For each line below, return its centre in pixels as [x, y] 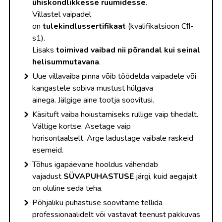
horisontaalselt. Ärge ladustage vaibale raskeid [113, 138]
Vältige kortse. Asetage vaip [82, 126]
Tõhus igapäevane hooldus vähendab [95, 164]
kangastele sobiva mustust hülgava [93, 88]
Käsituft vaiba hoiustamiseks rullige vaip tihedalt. [115, 114]
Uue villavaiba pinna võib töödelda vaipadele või [114, 76]
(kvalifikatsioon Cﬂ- [160, 26]
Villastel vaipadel [62, 14]
